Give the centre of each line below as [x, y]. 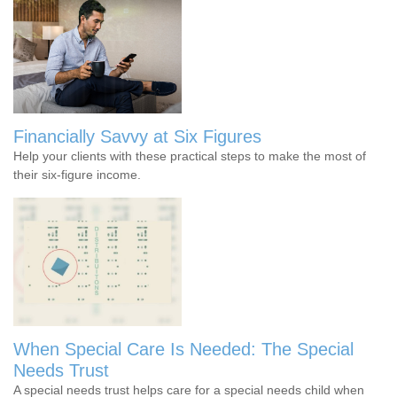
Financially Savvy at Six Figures [137, 136]
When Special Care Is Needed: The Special [183, 349]
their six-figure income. [77, 174]
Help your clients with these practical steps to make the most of [190, 156]
